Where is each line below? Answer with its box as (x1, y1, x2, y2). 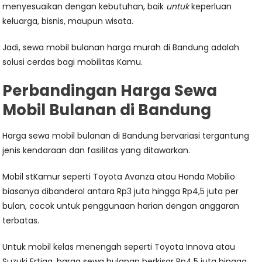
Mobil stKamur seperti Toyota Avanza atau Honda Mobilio (2, 171, 236, 183)
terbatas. (2, 215, 40, 227)
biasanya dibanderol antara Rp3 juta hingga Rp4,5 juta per (2, 185, 239, 198)
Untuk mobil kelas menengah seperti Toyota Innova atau (2, 241, 236, 253)
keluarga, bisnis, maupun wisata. (2, 15, 134, 27)
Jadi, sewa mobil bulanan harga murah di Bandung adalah (2, 42, 240, 54)
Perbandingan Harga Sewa (2, 80, 218, 102)
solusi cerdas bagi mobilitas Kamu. (2, 56, 143, 68)
